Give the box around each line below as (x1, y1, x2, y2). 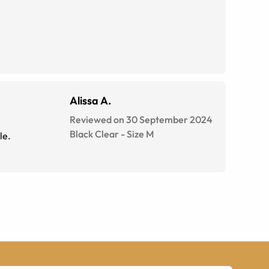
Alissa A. (70, 94, 111, 108)
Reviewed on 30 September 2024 (70, 113, 213, 126)
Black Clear (70, 128, 119, 141)
